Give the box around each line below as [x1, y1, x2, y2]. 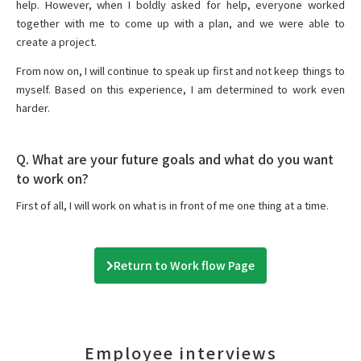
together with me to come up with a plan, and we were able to [16, 15, 345, 31]
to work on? [16, 168, 89, 189]
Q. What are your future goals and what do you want [16, 149, 334, 169]
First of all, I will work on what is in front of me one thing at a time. [16, 197, 329, 214]
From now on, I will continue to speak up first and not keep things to [16, 63, 345, 79]
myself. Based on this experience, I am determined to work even [16, 81, 345, 98]
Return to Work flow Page [114, 257, 255, 274]
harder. [16, 100, 50, 116]
